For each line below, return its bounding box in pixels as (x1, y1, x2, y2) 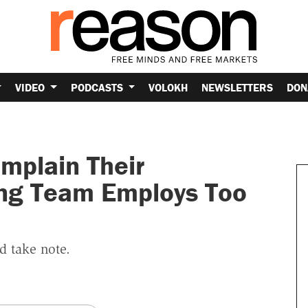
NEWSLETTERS (201, 80, 274, 94)
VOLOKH (148, 80, 188, 94)
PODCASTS (70, 80, 126, 94)
